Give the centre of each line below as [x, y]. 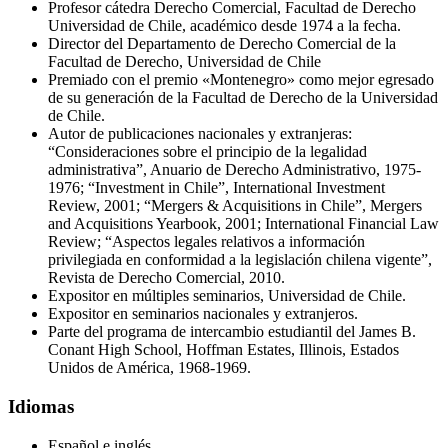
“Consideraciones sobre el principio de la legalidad [207, 152]
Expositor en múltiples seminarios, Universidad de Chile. [227, 296]
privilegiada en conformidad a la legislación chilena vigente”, [240, 260]
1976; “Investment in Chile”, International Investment [216, 188]
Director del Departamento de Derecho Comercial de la [222, 44]
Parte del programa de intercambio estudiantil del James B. [232, 332]
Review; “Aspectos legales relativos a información [206, 242]
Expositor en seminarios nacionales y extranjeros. [203, 314]
